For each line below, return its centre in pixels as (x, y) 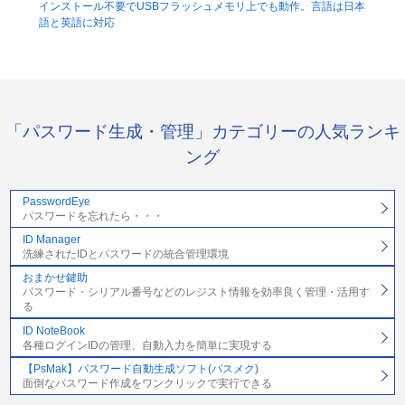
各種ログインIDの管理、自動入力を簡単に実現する (147, 345)
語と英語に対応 (76, 22)
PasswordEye (56, 202)
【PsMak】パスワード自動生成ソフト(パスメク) (140, 369)
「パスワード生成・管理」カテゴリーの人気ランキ (202, 131)
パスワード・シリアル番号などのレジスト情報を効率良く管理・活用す (196, 292)
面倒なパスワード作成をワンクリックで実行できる (147, 384)
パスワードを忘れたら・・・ (93, 217)
